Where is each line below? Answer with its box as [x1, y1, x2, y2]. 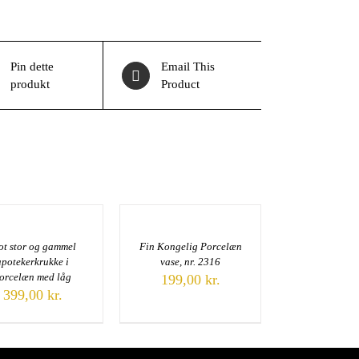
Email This [160, 60, 215, 73]
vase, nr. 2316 [160, 255, 221, 268]
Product [160, 78, 200, 91]
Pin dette [10, 60, 54, 73]
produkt [10, 78, 50, 91]
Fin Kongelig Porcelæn [139, 240, 242, 252]
